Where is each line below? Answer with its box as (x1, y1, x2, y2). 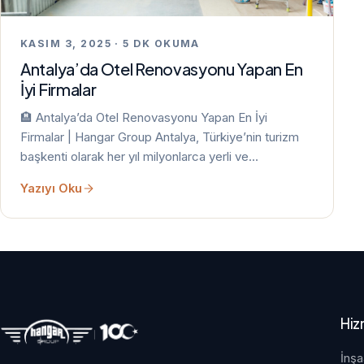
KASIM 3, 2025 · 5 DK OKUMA (20, 37, 200, 50)
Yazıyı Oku (20, 180, 82, 196)
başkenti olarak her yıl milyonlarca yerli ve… (20, 148, 258, 164)
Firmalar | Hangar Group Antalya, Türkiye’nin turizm (20, 128, 299, 145)
